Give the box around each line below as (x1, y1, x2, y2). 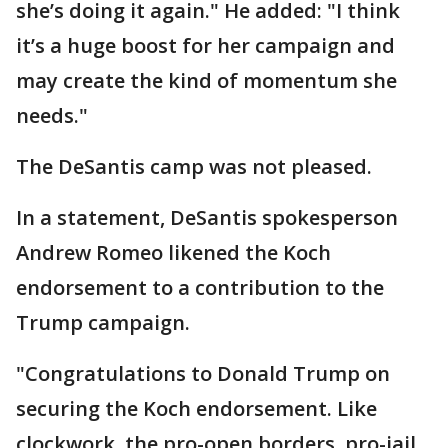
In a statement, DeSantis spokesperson (16, 204, 398, 232)
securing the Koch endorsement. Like (16, 395, 377, 423)
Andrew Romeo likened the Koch (16, 239, 331, 267)
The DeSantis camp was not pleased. (16, 153, 372, 181)
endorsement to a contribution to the (16, 274, 384, 302)
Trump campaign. (16, 309, 190, 337)
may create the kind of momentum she (16, 67, 397, 95)
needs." (16, 102, 88, 130)
